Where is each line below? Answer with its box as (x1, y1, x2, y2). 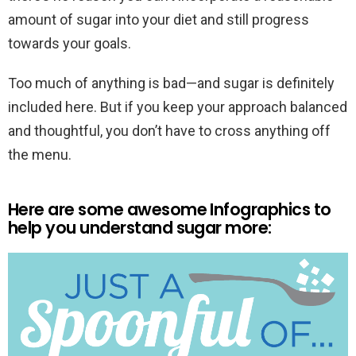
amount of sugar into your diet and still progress (8, 10, 309, 28)
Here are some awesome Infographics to (8, 197, 331, 221)
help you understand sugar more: (8, 215, 272, 239)
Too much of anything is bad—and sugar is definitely (8, 74, 335, 91)
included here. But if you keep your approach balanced (8, 98, 347, 115)
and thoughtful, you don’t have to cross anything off (8, 122, 331, 139)
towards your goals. (8, 34, 131, 52)
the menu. (8, 145, 72, 163)
